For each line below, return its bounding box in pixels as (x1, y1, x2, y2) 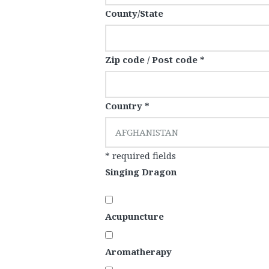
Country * (105, 100, 150, 112)
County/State (105, 7, 163, 20)
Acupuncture (105, 210, 164, 223)
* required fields (105, 150, 176, 162)
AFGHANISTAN (115, 126, 178, 139)
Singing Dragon (105, 166, 177, 178)
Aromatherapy (105, 246, 172, 258)
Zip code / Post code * (105, 53, 205, 66)
